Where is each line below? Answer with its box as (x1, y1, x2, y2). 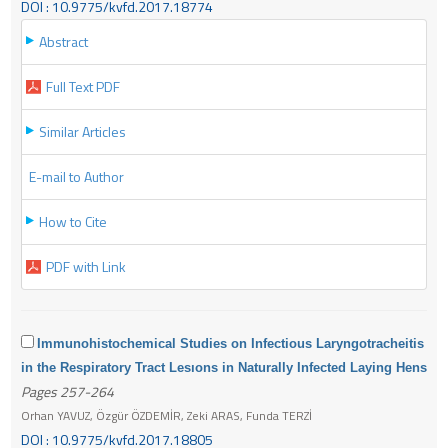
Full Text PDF (46, 75, 120, 97)
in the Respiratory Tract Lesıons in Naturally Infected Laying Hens (21, 359, 427, 375)
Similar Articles (39, 120, 126, 142)
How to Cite (39, 210, 107, 232)
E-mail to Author (29, 165, 124, 187)
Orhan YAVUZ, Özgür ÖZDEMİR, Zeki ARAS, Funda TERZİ (21, 405, 312, 425)
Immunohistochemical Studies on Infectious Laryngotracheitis (37, 335, 424, 351)
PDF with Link (46, 255, 126, 277)
